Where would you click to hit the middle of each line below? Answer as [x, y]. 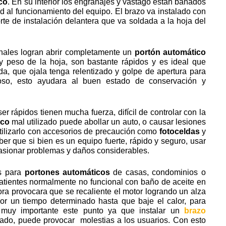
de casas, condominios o [158, 172]
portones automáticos [67, 172]
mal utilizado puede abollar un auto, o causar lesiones [107, 122]
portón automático [170, 52]
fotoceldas [178, 131]
